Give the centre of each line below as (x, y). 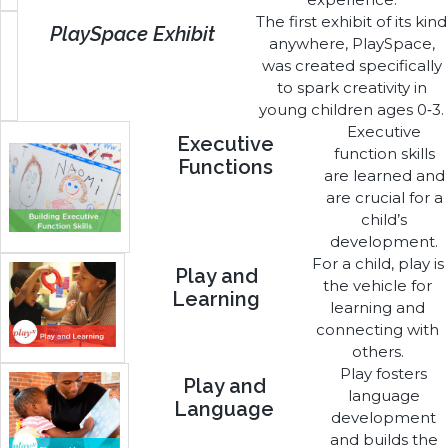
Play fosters (384, 374)
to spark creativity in (351, 88)
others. (377, 352)
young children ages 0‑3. (352, 110)
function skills (384, 154)
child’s (384, 220)
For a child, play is (377, 264)
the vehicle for (378, 286)
